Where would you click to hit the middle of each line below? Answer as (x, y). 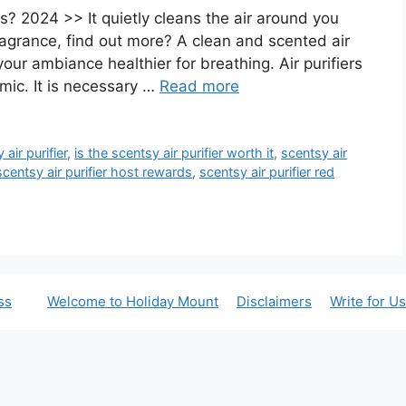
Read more (199, 87)
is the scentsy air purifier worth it (174, 153)
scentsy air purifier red (267, 172)
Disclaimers (274, 302)
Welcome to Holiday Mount (133, 302)
